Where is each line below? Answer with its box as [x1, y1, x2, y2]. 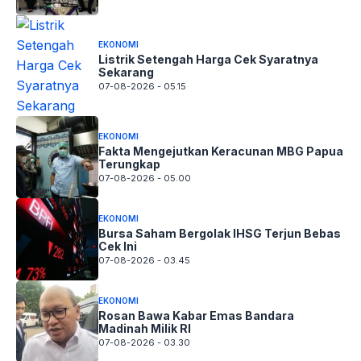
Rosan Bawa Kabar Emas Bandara [98, 308, 294, 322]
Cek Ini [98, 239, 137, 253]
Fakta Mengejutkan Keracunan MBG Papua [98, 143, 343, 158]
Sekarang [98, 65, 154, 80]
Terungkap [98, 156, 160, 171]
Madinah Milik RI [98, 321, 191, 335]
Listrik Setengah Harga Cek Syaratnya [98, 52, 318, 67]
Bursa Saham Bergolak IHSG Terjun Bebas [98, 226, 341, 240]
